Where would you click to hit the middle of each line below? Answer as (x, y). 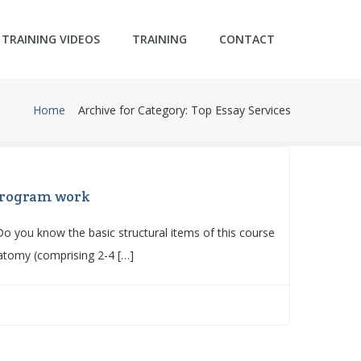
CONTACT (247, 39)
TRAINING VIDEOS (51, 39)
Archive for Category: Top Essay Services (185, 110)
